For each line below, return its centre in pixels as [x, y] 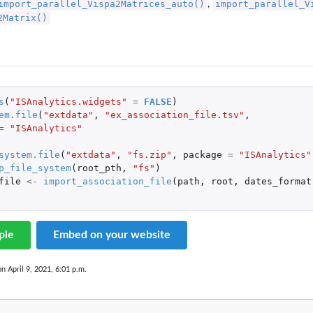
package [202, 155]
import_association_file [107, 182]
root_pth [99, 168]
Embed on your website [112, 235]
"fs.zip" [149, 155]
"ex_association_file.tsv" [174, 115]
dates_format [278, 182]
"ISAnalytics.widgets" [68, 102]
